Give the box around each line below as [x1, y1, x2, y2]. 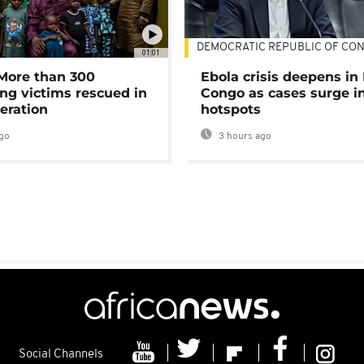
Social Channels [18, 349, 103, 362]
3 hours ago [216, 132, 272, 142]
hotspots [201, 102, 262, 118]
